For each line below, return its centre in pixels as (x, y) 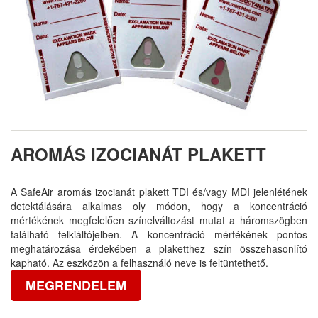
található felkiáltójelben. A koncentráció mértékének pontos (159, 234)
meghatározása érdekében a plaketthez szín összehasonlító (159, 248)
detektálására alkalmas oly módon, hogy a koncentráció (159, 206)
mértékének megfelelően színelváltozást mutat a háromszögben (159, 220)
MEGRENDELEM (76, 285)
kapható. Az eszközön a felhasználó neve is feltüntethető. (139, 263)
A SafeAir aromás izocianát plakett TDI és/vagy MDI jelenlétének (159, 192)
